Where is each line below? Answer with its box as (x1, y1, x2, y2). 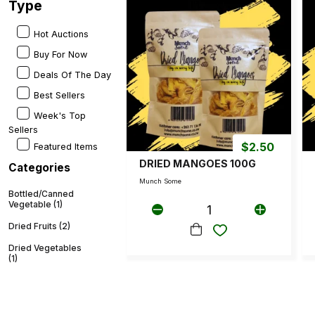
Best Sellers (34, 89, 85, 101)
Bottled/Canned (8, 188, 74, 199)
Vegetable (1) (8, 198, 63, 210)
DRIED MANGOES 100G (139, 157, 256, 170)
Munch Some (139, 177, 181, 186)
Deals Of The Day (34, 69, 111, 80)
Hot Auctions (34, 28, 89, 39)
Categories (8, 160, 70, 174)
